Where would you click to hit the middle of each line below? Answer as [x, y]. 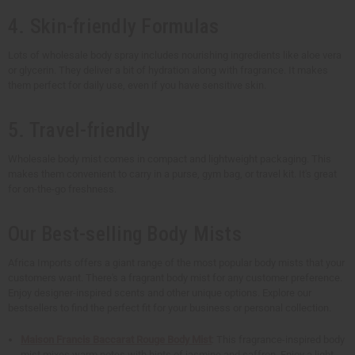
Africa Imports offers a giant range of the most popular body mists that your [176, 263]
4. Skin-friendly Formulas [114, 27]
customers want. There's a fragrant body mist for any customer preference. [175, 278]
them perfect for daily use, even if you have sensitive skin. [137, 86]
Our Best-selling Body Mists [125, 234]
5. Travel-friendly [79, 130]
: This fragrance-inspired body [279, 340]
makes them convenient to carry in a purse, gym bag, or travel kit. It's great [172, 174]
